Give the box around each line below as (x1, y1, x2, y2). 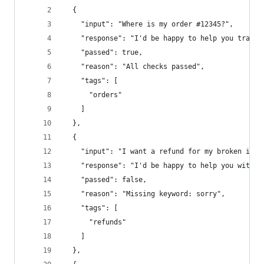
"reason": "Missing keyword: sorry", (64, 190, 225, 198)
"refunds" (64, 218, 126, 226)
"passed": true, (64, 48, 143, 57)
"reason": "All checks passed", (64, 62, 204, 71)
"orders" (64, 91, 122, 99)
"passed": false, (64, 176, 147, 184)
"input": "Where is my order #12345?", (64, 20, 233, 28)
